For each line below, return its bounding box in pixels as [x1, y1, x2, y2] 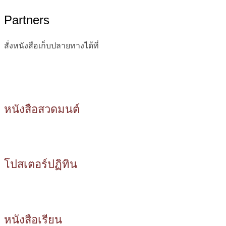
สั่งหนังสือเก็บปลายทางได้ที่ [4, 41, 99, 50]
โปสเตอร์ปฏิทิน [4, 158, 77, 171]
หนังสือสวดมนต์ [4, 102, 80, 116]
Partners [4, 13, 49, 27]
